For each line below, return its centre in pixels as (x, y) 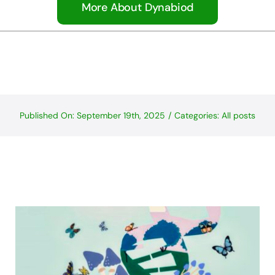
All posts (238, 115)
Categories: (198, 115)
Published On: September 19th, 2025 (92, 115)
